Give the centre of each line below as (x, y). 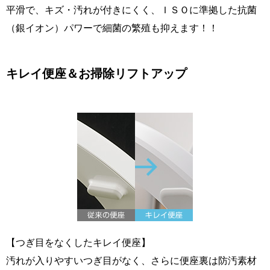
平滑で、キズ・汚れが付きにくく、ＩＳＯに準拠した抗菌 (131, 9)
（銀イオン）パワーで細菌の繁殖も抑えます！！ (112, 27)
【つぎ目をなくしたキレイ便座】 (78, 242)
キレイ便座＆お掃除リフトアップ (96, 73)
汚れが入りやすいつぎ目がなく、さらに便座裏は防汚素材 (131, 260)
